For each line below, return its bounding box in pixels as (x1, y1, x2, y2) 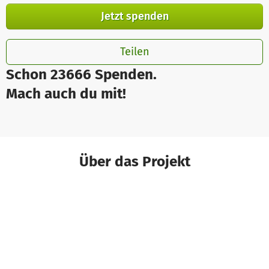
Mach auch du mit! (6, 84, 126, 102)
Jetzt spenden (100, 9, 169, 23)
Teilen (119, 44, 150, 58)
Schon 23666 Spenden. (6, 65, 157, 83)
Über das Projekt (79, 152, 190, 170)
